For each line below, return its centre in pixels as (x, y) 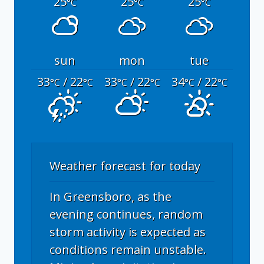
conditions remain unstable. (128, 250)
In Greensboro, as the (110, 197)
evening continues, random (126, 214)
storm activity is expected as (128, 232)
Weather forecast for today (125, 166)
